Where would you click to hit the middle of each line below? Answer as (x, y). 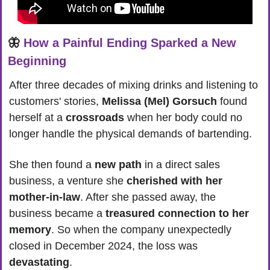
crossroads (95, 118)
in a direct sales (181, 165)
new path (118, 165)
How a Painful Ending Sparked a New (130, 43)
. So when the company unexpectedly (141, 230)
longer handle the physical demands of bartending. (132, 134)
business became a (57, 214)
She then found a (52, 165)
